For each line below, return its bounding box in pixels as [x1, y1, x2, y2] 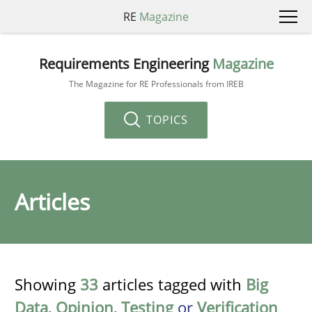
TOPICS [143, 111, 188, 127]
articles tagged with [98, 274, 246, 295]
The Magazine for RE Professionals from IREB [68, 77, 244, 90]
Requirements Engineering [38, 54, 212, 73]
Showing [15, 274, 80, 295]
